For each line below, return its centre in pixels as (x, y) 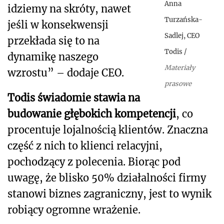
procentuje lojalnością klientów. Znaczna (108, 130)
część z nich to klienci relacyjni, (85, 146)
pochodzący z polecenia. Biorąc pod (94, 162)
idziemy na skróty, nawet (69, 9)
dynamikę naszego (53, 57)
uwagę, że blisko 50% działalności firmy (107, 178)
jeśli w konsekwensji (58, 25)
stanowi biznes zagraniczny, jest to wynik (109, 194)
